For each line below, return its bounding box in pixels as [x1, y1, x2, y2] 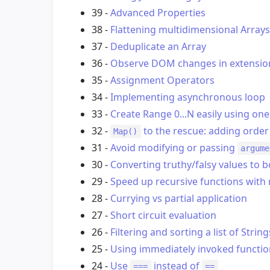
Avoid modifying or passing [110, 141, 237, 155]
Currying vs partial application [110, 192, 247, 206]
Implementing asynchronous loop [110, 90, 265, 104]
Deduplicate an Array [110, 40, 206, 54]
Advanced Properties [110, 6, 206, 20]
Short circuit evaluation [110, 209, 216, 222]
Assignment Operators [110, 74, 215, 87]
